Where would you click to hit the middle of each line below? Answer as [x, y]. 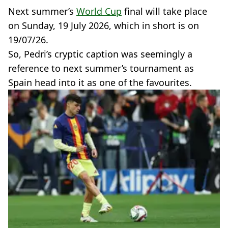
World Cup [99, 11]
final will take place [164, 11]
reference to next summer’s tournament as [101, 68]
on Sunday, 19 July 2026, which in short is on [104, 25]
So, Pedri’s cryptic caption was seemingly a [100, 54]
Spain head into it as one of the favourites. [100, 82]
